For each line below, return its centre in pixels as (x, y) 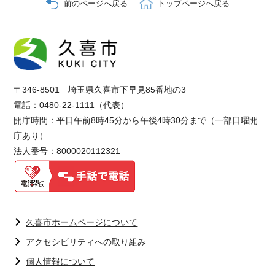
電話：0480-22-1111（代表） (72, 105)
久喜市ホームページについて (82, 223)
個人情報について (60, 262)
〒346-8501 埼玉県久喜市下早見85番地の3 (100, 90)
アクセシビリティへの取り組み (86, 242)
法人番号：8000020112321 (67, 151)
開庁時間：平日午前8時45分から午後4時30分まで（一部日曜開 (136, 121)
